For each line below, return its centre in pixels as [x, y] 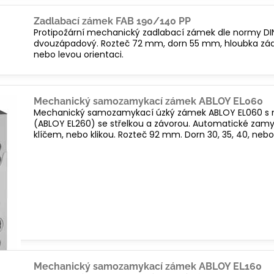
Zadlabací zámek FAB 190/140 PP [113, 21]
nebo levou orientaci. [79, 54]
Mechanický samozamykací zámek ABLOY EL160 [148, 266]
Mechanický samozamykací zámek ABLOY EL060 [149, 101]
